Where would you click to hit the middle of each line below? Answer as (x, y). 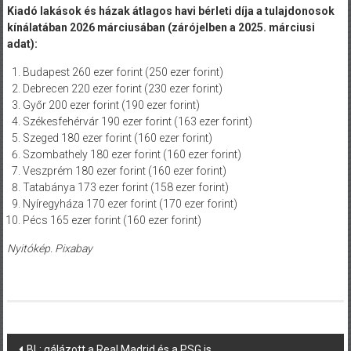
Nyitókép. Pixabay (49, 248)
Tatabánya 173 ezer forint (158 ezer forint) (125, 187)
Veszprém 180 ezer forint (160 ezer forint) (124, 170)
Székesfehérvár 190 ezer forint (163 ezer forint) (137, 121)
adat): (22, 43)
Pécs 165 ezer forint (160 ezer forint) (112, 220)
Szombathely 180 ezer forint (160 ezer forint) (132, 154)
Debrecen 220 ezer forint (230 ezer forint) (122, 88)
